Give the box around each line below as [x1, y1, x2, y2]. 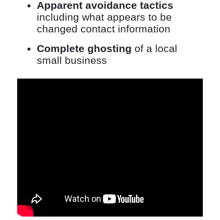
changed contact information [37, 23, 170, 34]
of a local [132, 42, 177, 54]
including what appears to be [37, 11, 172, 23]
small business [37, 54, 107, 66]
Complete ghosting [37, 42, 132, 54]
